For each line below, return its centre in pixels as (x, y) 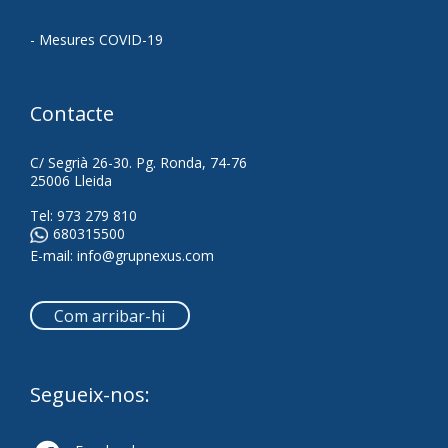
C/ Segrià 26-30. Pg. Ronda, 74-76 (138, 162)
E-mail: (53, 255)
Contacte (72, 113)
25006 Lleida (71, 180)
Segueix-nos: (90, 394)
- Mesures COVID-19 (96, 39)
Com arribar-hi (110, 315)
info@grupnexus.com (145, 255)
